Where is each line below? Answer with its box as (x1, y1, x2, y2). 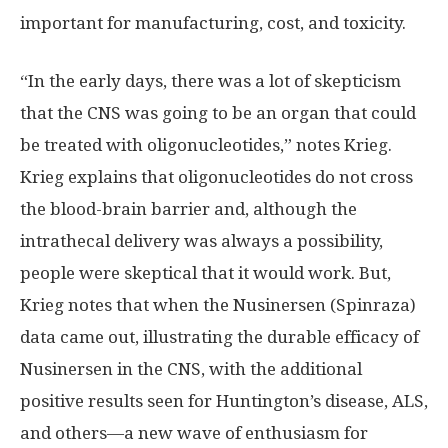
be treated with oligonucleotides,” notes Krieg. (20, 134, 392, 155)
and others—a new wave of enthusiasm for (20, 422, 368, 443)
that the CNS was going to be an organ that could (20, 102, 416, 123)
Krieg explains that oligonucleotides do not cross (20, 166, 413, 187)
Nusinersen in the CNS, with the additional (20, 358, 362, 379)
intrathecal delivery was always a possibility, (20, 230, 383, 251)
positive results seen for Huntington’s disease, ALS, (20, 390, 428, 411)
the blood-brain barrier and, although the (20, 198, 357, 219)
